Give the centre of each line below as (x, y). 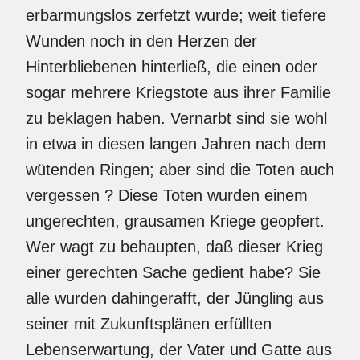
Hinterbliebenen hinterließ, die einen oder (172, 67)
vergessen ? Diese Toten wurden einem (167, 195)
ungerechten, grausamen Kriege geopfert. (175, 221)
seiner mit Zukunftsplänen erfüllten (149, 324)
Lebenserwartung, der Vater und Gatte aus (179, 350)
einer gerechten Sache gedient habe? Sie (173, 272)
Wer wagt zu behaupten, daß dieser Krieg (174, 247)
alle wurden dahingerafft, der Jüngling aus (175, 298)
